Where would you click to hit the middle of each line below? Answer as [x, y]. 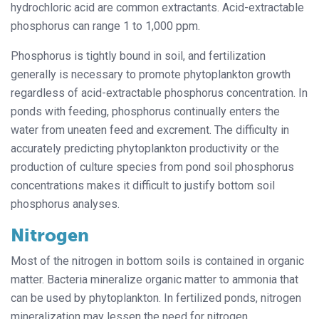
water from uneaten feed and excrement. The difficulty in [150, 130]
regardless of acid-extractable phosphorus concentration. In [159, 93]
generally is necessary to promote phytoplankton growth [151, 74]
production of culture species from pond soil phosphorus [152, 167]
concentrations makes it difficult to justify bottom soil [143, 185]
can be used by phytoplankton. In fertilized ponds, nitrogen [156, 298]
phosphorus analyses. [65, 204]
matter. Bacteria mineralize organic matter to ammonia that [155, 279]
